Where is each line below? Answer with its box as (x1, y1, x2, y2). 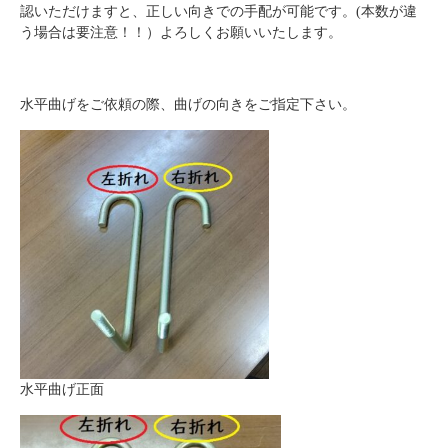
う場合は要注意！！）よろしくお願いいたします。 (20, 25, 342, 40)
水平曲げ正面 (20, 382, 104, 397)
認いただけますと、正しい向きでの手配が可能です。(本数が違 (20, 4, 417, 19)
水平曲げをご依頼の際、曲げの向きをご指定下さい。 (20, 97, 356, 112)
